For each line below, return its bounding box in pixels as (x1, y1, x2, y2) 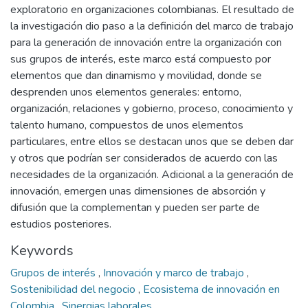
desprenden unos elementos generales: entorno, (10, 85, 241, 100)
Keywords (10, 241, 74, 260)
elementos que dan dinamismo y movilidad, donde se (10, 68, 262, 83)
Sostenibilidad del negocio (10, 282, 138, 297)
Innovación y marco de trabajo (103, 265, 247, 280)
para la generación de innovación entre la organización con (10, 35, 282, 50)
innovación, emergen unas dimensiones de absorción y (10, 184, 265, 199)
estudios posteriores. (10, 217, 111, 232)
